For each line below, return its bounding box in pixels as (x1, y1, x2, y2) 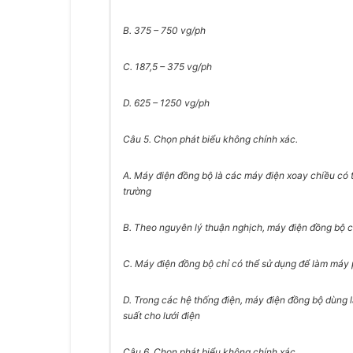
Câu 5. (123, 133, 154, 145)
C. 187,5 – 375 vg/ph (123, 61, 212, 72)
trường (123, 185, 151, 197)
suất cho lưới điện (123, 310, 200, 321)
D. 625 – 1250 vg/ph (123, 97, 210, 109)
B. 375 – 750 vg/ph (123, 24, 206, 36)
